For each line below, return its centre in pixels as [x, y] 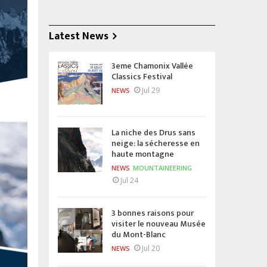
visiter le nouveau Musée [159, 223]
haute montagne [143, 154]
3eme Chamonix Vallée [152, 66]
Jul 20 [151, 248]
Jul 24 [129, 180]
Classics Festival [142, 76]
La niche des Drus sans [153, 132]
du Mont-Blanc [139, 234]
